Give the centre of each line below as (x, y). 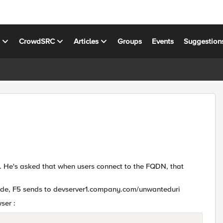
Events (163, 41)
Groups (130, 41)
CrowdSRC (37, 41)
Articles (86, 41)
